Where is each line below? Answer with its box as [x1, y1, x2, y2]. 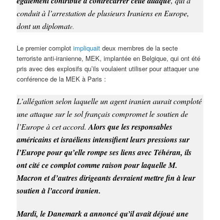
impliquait [73, 43, 101, 53]
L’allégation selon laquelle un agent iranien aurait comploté [17, 95, 202, 106]
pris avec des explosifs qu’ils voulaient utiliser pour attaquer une [17, 64, 199, 74]
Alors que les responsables [88, 121, 173, 132]
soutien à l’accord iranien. [17, 185, 101, 196]
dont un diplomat [17, 21, 70, 31]
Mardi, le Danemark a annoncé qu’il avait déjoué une [17, 208, 189, 219]
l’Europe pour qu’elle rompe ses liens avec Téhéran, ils [17, 146, 192, 158]
